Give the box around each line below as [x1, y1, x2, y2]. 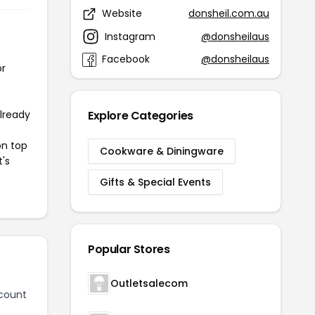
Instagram [105, 29, 155, 44]
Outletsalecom [110, 276, 188, 290]
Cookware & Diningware [100, 144, 224, 158]
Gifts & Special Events [100, 175, 211, 189]
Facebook [102, 52, 150, 66]
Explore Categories [88, 108, 193, 124]
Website [102, 6, 142, 20]
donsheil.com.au [188, 6, 269, 20]
